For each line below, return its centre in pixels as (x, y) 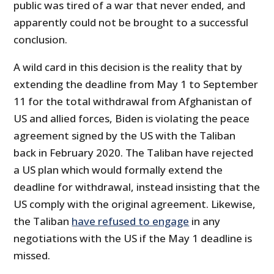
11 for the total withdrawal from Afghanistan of (133, 101)
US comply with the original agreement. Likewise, (135, 204)
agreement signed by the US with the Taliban (125, 135)
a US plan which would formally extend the (118, 169)
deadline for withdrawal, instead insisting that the (137, 187)
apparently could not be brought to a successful (131, 22)
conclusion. (41, 39)
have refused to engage (131, 221)
